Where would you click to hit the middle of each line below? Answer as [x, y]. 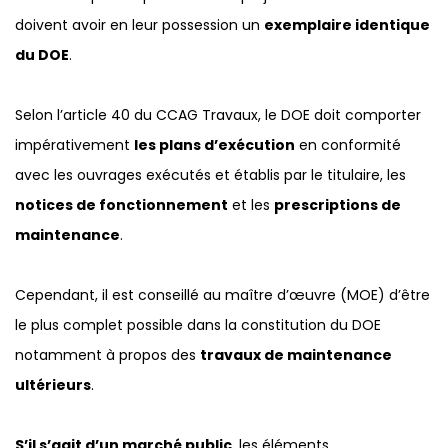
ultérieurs [53, 385]
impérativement [74, 145]
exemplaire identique [347, 25]
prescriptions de [337, 205]
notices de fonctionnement [121, 205]
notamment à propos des [107, 355]
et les [251, 205]
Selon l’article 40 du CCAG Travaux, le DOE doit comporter [218, 115]
